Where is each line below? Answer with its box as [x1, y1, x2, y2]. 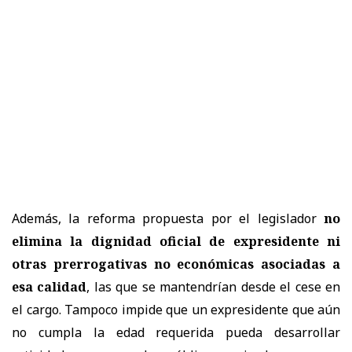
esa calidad [12, 278, 87, 296]
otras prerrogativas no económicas [12, 255, 255, 273]
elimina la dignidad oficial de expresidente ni [12, 233, 340, 251]
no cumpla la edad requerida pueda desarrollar [12, 324, 340, 342]
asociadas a [261, 255, 341, 273]
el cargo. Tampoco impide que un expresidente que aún [12, 301, 340, 319]
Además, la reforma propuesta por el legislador [12, 210, 324, 228]
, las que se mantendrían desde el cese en [86, 278, 341, 296]
